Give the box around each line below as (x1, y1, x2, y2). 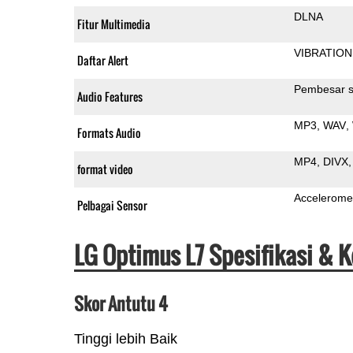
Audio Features (76, 87, 143, 105)
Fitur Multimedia (76, 15, 150, 32)
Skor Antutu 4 (73, 290, 168, 316)
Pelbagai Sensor (76, 196, 147, 214)
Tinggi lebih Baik (73, 330, 177, 347)
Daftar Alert (76, 51, 128, 69)
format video (76, 160, 133, 177)
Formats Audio (76, 124, 141, 141)
